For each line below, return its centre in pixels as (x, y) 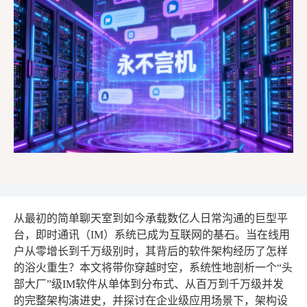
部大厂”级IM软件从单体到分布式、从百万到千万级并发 (149, 284)
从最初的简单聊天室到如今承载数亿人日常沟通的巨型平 (151, 218)
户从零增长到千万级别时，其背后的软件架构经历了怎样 (151, 251)
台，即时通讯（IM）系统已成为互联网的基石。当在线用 (152, 234)
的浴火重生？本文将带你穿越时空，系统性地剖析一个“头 (153, 267)
